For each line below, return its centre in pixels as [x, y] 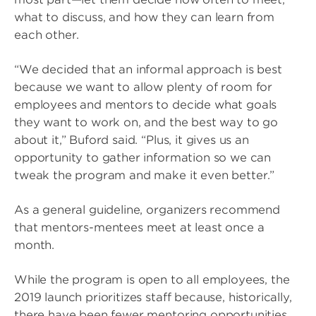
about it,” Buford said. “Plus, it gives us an [132, 140]
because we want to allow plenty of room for [144, 87]
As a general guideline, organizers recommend [147, 210]
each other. [47, 35]
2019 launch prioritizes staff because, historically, [153, 297]
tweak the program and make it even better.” [145, 175]
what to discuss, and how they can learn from [144, 17]
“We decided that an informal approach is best [148, 69]
